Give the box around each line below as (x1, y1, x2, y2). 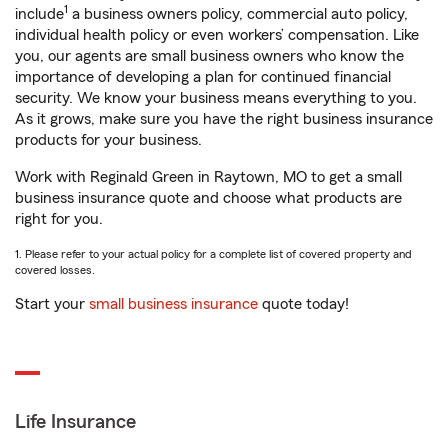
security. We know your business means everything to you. (15, 90, 417, 106)
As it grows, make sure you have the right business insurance (15, 111, 433, 127)
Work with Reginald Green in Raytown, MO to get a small (15, 169, 402, 185)
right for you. (15, 211, 103, 227)
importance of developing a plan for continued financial (15, 69, 391, 85)
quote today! (258, 296, 349, 312)
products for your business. (15, 132, 202, 148)
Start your (15, 296, 89, 312)
